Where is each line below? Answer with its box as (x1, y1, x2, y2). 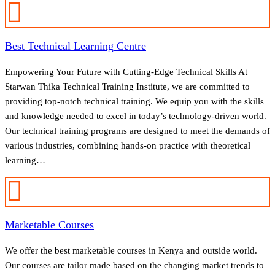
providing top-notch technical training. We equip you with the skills (5, 96, 264, 107)
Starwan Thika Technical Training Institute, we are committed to (5, 82, 250, 92)
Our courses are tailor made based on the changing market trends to (5, 260, 264, 271)
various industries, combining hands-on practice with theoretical (5, 141, 250, 151)
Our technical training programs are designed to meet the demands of (5, 126, 270, 136)
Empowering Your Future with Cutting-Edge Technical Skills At (5, 67, 247, 77)
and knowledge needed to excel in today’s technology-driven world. (5, 111, 266, 122)
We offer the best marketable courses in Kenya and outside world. (5, 246, 257, 256)
